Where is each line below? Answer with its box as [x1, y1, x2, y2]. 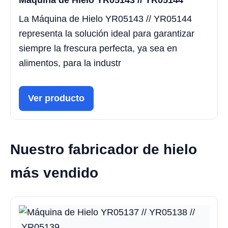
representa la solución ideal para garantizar [19, 28, 194, 39]
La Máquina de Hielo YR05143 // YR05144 [19, 14, 192, 24]
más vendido [10, 165, 98, 181]
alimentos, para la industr [19, 58, 121, 69]
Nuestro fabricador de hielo [10, 141, 197, 158]
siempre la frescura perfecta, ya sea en [19, 43, 177, 54]
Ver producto [28, 93, 84, 104]
